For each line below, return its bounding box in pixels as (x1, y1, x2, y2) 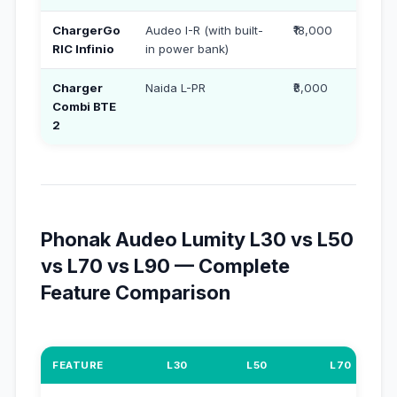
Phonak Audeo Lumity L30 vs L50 (40, 228, 354, 252)
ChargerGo (52, 22, 121, 37)
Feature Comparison (40, 281, 230, 305)
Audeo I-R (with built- (145, 22, 264, 37)
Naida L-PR (145, 80, 206, 95)
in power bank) (145, 41, 230, 56)
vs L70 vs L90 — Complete (40, 254, 290, 278)
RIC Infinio (52, 41, 115, 56)
